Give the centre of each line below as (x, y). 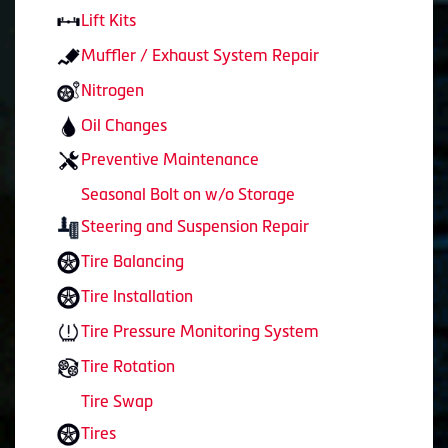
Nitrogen (112, 89)
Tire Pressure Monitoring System (200, 331)
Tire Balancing (132, 261)
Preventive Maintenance (170, 159)
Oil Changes (124, 124)
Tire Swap (117, 401)
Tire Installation (137, 296)
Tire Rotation (128, 366)
